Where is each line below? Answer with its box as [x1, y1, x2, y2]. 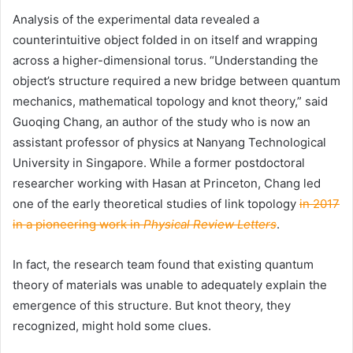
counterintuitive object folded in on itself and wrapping [13, 32, 318, 48]
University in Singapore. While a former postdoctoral [13, 155, 305, 171]
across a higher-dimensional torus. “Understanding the [13, 53, 318, 69]
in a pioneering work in [13, 217, 143, 232]
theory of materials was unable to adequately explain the [13, 277, 327, 293]
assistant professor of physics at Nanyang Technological [13, 135, 326, 150]
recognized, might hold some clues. [13, 318, 211, 334]
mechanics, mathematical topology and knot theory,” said [13, 94, 328, 110]
